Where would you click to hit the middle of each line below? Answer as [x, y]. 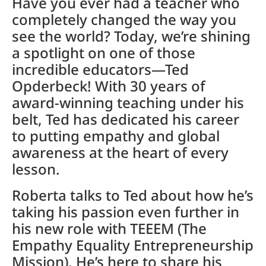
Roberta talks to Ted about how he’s [133, 195]
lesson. [38, 169]
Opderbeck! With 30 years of [109, 86]
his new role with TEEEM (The [109, 229]
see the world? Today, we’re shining [131, 36]
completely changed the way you [124, 20]
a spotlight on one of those [104, 53]
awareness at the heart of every [120, 153]
